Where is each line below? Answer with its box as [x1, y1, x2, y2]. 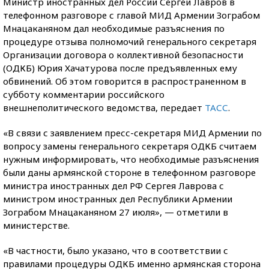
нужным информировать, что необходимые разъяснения [3, 153, 259, 165]
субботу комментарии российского [3, 88, 165, 100]
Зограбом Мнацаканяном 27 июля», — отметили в [3, 206, 228, 218]
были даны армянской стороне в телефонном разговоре [3, 166, 256, 178]
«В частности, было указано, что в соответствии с [3, 244, 228, 256]
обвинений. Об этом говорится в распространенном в [3, 75, 246, 87]
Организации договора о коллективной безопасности [3, 49, 243, 61]
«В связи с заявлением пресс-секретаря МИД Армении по [3, 127, 262, 139]
